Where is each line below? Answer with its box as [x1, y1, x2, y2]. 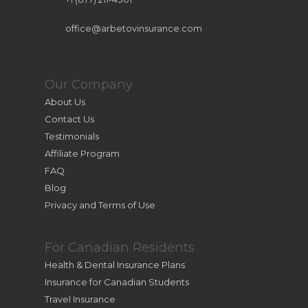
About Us [44, 96, 85, 107]
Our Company [44, 76, 133, 92]
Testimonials [44, 130, 99, 142]
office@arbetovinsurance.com [65, 23, 202, 34]
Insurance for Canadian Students [44, 276, 189, 288]
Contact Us [44, 113, 94, 124]
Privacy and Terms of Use [44, 199, 155, 210]
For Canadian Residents [44, 239, 195, 256]
